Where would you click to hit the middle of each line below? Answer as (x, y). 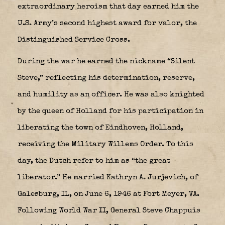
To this (179, 144)
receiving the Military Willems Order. (91, 144)
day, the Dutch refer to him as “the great (94, 161)
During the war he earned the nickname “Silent (106, 61)
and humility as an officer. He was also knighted (111, 94)
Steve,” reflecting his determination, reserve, (106, 78)
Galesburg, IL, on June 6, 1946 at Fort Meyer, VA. (108, 194)
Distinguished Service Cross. (74, 40)
